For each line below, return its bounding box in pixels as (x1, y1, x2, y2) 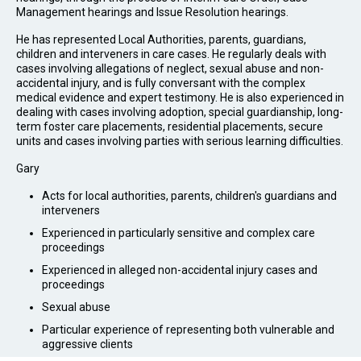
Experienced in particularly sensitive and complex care (42, 226, 315, 240)
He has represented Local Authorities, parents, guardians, (16, 33, 306, 47)
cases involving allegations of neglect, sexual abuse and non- (16, 62, 324, 76)
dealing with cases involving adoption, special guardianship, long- (16, 106, 343, 119)
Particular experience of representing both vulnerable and (42, 323, 334, 337)
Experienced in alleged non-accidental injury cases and (42, 263, 317, 277)
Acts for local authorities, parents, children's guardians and (42, 189, 337, 203)
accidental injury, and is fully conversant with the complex (16, 77, 305, 90)
